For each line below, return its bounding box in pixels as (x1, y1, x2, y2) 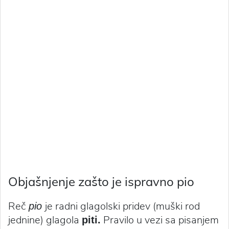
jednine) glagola (8, 213, 82, 227)
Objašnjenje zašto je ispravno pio (8, 174, 194, 189)
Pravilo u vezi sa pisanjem (101, 213, 219, 227)
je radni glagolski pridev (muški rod (45, 199, 200, 213)
